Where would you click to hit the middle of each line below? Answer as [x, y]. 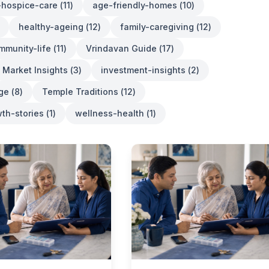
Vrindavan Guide [121, 48]
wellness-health [110, 113]
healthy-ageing [51, 27]
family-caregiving [157, 27]
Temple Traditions [80, 92]
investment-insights [143, 70]
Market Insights [35, 70]
